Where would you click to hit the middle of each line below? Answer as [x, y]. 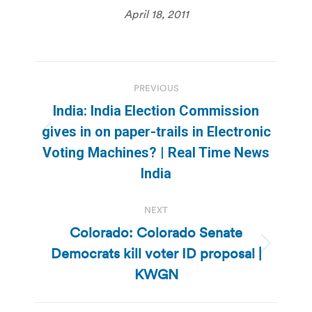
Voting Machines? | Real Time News [156, 152]
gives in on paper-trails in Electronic [156, 131]
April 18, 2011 [156, 14]
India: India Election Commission [156, 110]
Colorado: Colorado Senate [156, 232]
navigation [91, 106]
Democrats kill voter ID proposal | [156, 253]
